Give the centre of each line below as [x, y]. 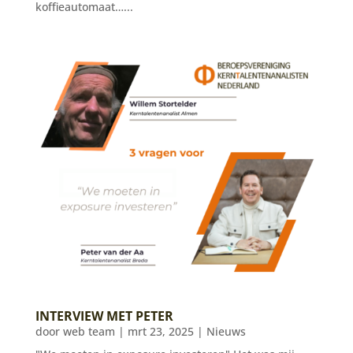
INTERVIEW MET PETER [104, 316]
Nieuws [226, 331]
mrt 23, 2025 [160, 331]
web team [89, 331]
